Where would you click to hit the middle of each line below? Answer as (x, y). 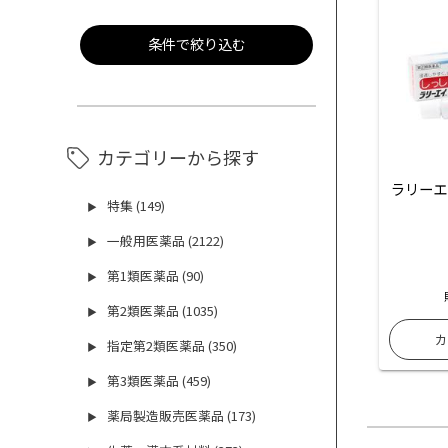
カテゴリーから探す (178, 157)
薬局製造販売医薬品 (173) (182, 416)
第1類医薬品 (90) (156, 276)
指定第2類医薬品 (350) (172, 346)
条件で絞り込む (196, 44)
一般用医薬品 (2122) (166, 241)
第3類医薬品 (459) (159, 381)
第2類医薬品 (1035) (163, 311)
